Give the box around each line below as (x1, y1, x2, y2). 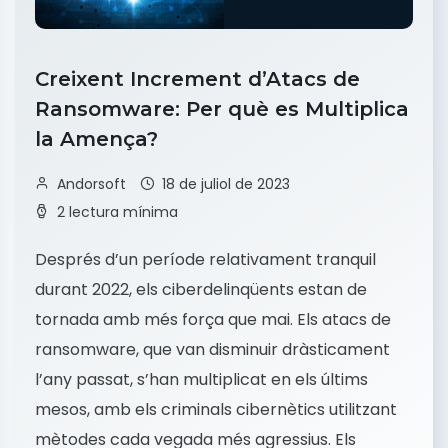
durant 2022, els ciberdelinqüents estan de (35, 278, 367, 302)
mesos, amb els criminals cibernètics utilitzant (35, 398, 397, 422)
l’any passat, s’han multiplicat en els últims (35, 368, 368, 392)
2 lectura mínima (57, 202, 178, 223)
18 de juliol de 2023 (162, 174, 290, 195)
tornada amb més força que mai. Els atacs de (35, 308, 391, 332)
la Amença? (35, 127, 164, 152)
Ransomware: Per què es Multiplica (35, 97, 409, 122)
